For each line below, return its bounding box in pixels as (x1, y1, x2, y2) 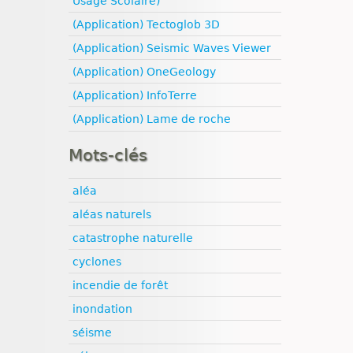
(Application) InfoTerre (72, 89, 197, 102)
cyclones (72, 255, 121, 269)
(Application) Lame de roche (72, 113, 231, 126)
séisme (72, 326, 112, 340)
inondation (72, 303, 132, 316)
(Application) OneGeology (72, 65, 216, 79)
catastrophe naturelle (72, 232, 193, 245)
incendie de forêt (72, 279, 168, 292)
